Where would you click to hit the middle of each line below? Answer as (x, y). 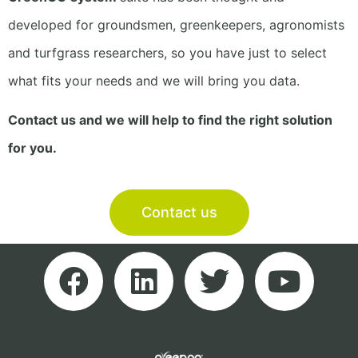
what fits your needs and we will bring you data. (158, 80)
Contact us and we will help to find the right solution (170, 119)
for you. (32, 147)
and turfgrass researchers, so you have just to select (167, 52)
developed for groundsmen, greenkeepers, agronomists (176, 24)
